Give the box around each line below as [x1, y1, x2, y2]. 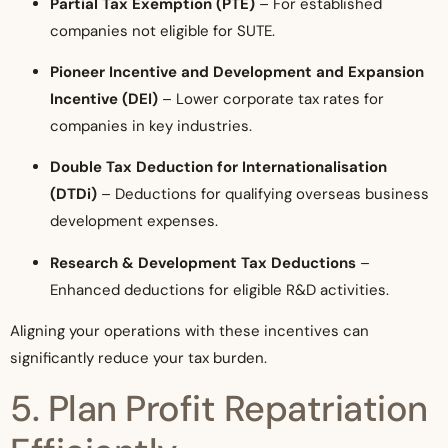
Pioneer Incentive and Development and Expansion [50, 62, 424, 83]
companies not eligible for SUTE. [50, 20, 275, 41]
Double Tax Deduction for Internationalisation [50, 157, 387, 178]
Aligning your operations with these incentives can [10, 321, 369, 342]
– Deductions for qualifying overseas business [97, 184, 429, 205]
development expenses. [50, 211, 218, 232]
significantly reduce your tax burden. [10, 348, 267, 369]
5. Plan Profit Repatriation [10, 384, 428, 432]
